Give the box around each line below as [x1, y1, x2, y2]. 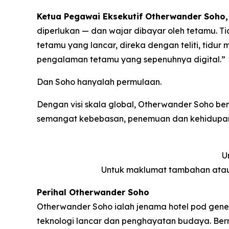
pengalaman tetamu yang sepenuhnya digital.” [37, 54, 225, 64]
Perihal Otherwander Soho [37, 187, 149, 197]
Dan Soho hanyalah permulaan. [37, 76, 162, 87]
